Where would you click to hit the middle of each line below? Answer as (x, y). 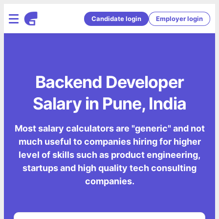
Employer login (179, 18)
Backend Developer (109, 82)
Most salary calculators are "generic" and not (109, 129)
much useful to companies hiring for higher (109, 142)
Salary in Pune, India (109, 104)
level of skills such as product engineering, (109, 155)
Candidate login (116, 18)
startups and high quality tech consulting (109, 168)
